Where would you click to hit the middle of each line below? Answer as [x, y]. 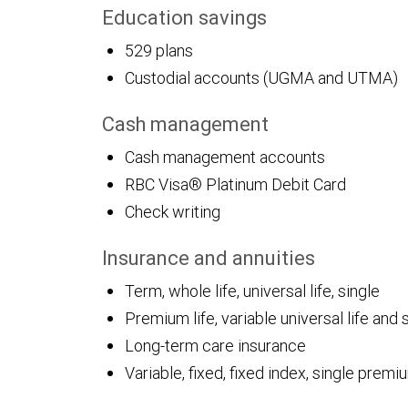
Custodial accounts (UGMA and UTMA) [261, 78]
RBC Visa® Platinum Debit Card [235, 184]
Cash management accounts [225, 157]
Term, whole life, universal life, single [252, 291]
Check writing [173, 212]
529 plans [159, 51]
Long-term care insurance [215, 346]
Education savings [184, 18]
